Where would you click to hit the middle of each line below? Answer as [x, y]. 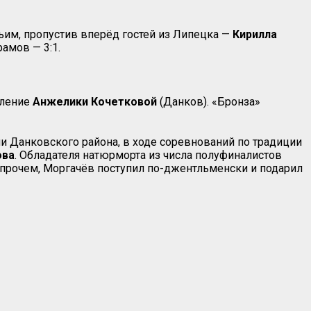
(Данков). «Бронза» [209, 101]
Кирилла [255, 34]
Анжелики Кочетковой [95, 101]
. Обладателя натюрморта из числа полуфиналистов [148, 155]
